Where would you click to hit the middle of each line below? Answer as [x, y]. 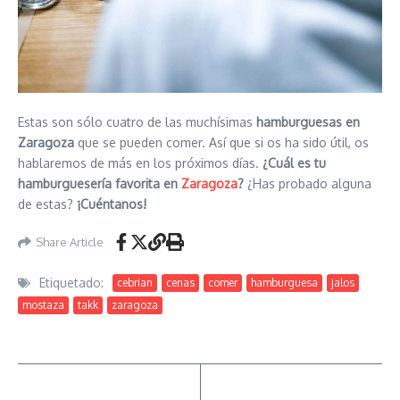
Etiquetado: [71, 283]
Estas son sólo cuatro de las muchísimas [135, 122]
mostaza [43, 305]
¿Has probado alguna [308, 183]
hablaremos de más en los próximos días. [138, 163]
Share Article [70, 242]
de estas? [47, 204]
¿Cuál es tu [292, 163]
